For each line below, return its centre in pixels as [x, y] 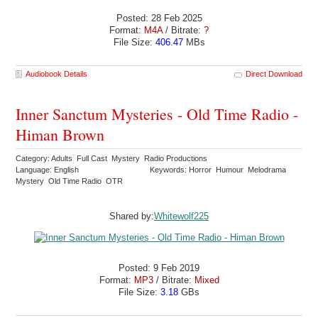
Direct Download [274, 73]
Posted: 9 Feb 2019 [159, 268]
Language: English [48, 169]
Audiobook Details [57, 73]
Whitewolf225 [181, 216]
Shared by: [132, 216]
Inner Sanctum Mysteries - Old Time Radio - [157, 114]
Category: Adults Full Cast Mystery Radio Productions [113, 158]
